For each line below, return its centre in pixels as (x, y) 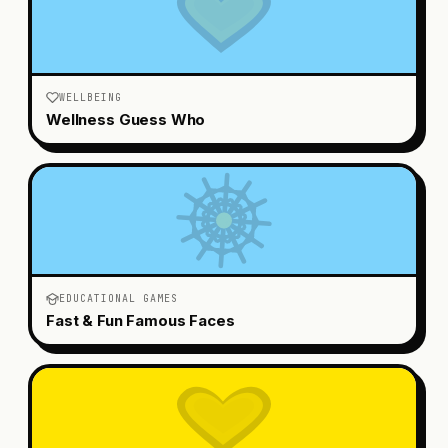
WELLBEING (90, 97)
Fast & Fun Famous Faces (140, 320)
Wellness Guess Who (126, 119)
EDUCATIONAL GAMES (118, 298)
